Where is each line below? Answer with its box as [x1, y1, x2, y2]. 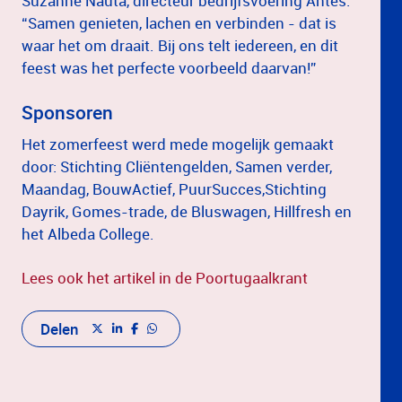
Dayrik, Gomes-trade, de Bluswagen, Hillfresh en [22, 200, 352, 222]
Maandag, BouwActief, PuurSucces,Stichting [22, 178, 327, 199]
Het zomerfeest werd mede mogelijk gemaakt [22, 133, 334, 154]
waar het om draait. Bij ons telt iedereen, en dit [22, 34, 338, 56]
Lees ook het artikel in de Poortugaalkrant [22, 267, 311, 288]
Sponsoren [22, 99, 113, 125]
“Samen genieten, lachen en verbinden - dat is [22, 12, 336, 33]
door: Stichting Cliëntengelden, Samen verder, [22, 155, 332, 177]
